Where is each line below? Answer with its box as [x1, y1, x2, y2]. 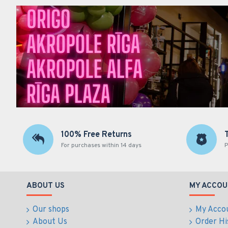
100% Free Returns [61, 130, 132, 140]
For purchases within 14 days [61, 141, 141, 150]
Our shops [33, 205, 69, 215]
